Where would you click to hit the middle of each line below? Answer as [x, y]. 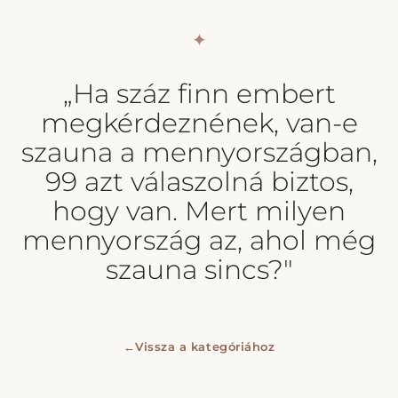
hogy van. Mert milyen [199, 211]
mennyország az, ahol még [199, 241]
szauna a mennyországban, [199, 153]
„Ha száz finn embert [199, 94]
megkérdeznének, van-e [199, 123]
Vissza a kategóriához [205, 347]
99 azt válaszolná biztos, [199, 182]
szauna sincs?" [199, 270]
